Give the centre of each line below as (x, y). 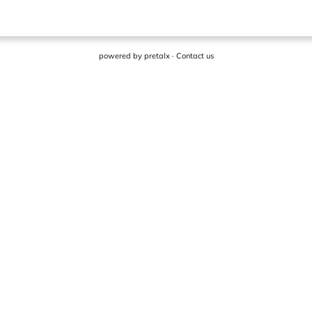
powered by (121, 56)
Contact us (195, 56)
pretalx (157, 56)
